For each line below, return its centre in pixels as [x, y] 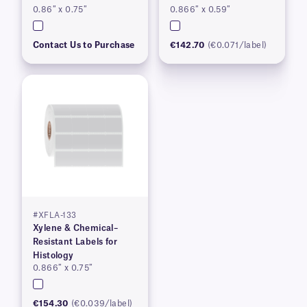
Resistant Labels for [75, 242]
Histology [53, 256]
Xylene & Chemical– [76, 228]
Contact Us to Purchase [84, 45]
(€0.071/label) [237, 45]
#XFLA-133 [55, 216]
